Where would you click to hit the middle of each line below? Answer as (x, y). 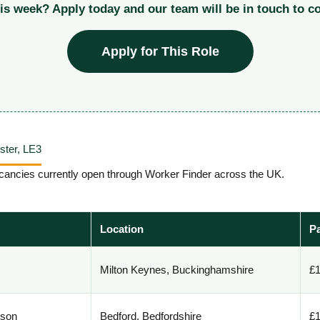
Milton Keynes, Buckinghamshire (177, 270)
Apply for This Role (160, 52)
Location (122, 229)
